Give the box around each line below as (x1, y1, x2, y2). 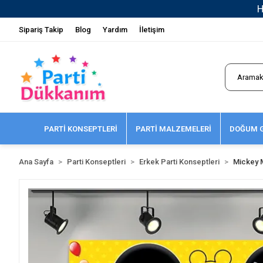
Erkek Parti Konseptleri (139, 157, 220, 166)
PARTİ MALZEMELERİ (135, 124, 211, 133)
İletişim (139, 25, 164, 34)
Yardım (103, 25, 127, 34)
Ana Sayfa (19, 157, 53, 166)
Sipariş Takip (19, 25, 63, 34)
